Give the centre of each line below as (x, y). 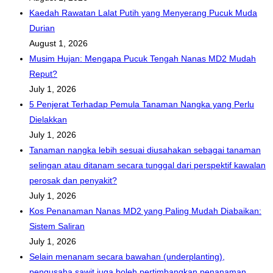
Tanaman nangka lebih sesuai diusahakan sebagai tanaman (145, 150)
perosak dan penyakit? (73, 181)
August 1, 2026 (58, 44)
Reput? (43, 74)
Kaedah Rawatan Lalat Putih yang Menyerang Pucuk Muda (143, 13)
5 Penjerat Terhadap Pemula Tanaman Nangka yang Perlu (142, 105)
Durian (42, 28)
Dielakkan (48, 120)
